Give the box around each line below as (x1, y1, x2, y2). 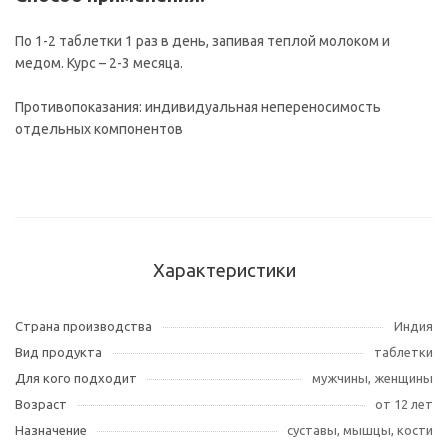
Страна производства (15, 318, 152, 333)
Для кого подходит (15, 370, 137, 385)
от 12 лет (375, 396, 433, 411)
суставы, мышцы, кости (287, 422, 433, 437)
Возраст (15, 396, 67, 411)
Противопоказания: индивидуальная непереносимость (15, 98, 381, 115)
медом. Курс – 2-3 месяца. (15, 54, 183, 71)
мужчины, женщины (312, 370, 433, 385)
